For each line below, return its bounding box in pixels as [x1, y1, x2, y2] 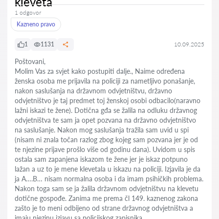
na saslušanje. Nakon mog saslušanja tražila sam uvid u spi [15, 126, 189, 134]
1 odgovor [15, 9, 41, 16]
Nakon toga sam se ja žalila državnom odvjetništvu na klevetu [15, 184, 198, 193]
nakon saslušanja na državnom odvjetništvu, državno [15, 87, 172, 95]
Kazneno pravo [17, 21, 55, 28]
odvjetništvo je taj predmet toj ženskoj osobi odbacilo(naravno [15, 96, 200, 105]
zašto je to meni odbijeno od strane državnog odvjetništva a [15, 204, 193, 212]
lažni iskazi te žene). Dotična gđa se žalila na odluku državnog [15, 106, 197, 114]
